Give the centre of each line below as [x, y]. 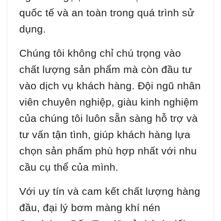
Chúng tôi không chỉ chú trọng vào [100, 53]
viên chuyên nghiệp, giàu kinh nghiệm [109, 102]
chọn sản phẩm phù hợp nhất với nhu [108, 150]
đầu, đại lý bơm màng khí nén [90, 207]
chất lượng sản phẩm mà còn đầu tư [106, 69]
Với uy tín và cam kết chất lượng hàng [110, 191]
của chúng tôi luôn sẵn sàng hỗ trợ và [109, 118]
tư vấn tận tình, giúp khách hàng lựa [105, 134]
